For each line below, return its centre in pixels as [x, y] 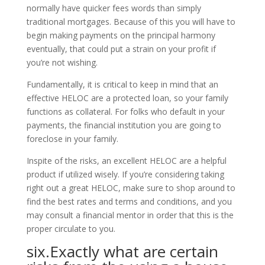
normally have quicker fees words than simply [114, 8]
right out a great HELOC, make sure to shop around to [131, 188]
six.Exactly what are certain [122, 251]
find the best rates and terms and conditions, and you [129, 201]
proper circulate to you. [71, 229]
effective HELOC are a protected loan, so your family [127, 98]
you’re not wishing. [62, 62]
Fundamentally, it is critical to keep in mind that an [122, 84]
